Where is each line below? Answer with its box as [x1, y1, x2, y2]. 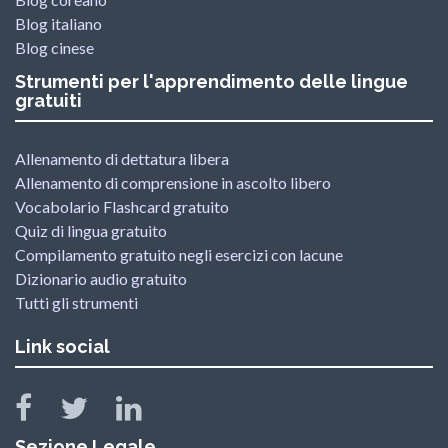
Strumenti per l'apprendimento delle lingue [15, 71, 408, 92]
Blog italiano [15, 14, 102, 33]
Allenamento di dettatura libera [15, 149, 229, 168]
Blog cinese [15, 38, 94, 57]
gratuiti [15, 90, 82, 111]
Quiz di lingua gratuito [15, 221, 167, 240]
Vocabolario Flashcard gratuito [15, 197, 229, 216]
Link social [15, 336, 110, 357]
